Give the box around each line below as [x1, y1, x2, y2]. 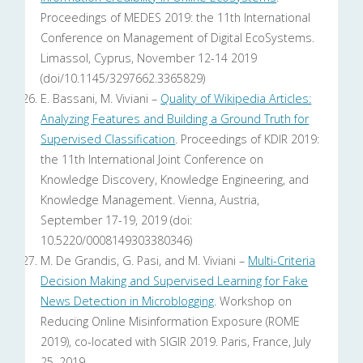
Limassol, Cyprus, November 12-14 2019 [41, 50, 258, 66]
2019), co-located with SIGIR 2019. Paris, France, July [41, 334, 312, 350]
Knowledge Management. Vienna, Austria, [41, 192, 260, 208]
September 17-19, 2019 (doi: [41, 212, 193, 228]
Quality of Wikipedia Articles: [160, 91, 312, 107]
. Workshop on [214, 293, 293, 310]
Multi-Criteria [248, 253, 316, 269]
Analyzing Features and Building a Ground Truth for [41, 111, 310, 127]
